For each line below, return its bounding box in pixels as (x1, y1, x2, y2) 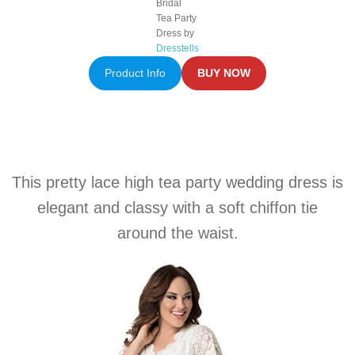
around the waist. (116, 224, 239, 242)
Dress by (156, 28, 194, 40)
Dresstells (156, 43, 199, 55)
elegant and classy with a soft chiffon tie (37, 199, 318, 217)
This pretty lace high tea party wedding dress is (12, 174, 343, 192)
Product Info (104, 67, 166, 80)
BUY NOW (197, 67, 251, 80)
